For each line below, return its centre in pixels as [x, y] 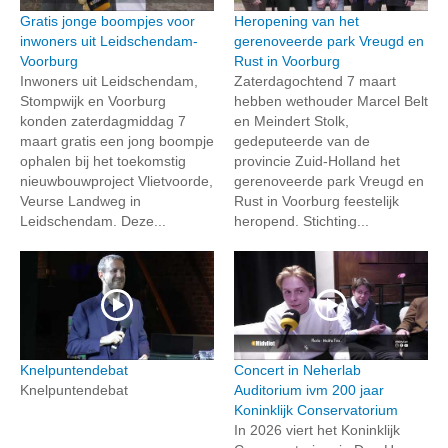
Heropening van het [296, 20]
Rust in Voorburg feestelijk [316, 200]
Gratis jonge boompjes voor [107, 20]
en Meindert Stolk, [291, 120]
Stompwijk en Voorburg [93, 100]
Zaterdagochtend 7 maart [315, 80]
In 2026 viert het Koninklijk [317, 429]
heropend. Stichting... [301, 220]
